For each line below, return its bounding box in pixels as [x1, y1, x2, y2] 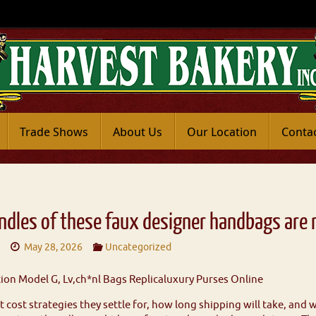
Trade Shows [19, 123, 88, 140]
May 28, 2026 [24, 241, 83, 253]
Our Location [186, 123, 257, 140]
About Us [112, 123, 162, 140]
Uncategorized [104, 241, 171, 253]
